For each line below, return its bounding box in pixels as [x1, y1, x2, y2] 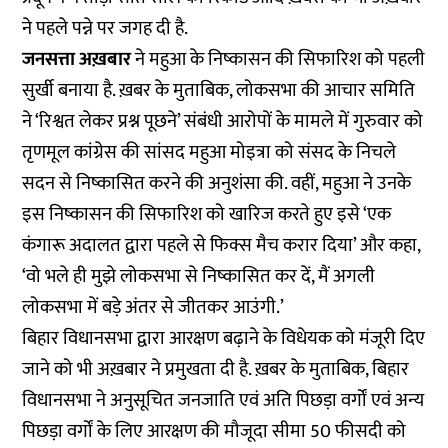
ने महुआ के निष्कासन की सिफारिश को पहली [131, 44, 426, 75]
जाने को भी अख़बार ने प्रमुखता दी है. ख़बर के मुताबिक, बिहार [22, 354, 410, 385]
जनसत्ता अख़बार [22, 44, 132, 75]
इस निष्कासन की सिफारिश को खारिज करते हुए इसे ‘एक [22, 199, 392, 230]
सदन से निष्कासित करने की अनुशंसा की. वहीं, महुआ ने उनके [22, 168, 412, 199]
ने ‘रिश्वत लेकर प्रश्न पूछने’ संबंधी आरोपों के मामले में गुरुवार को [22, 106, 424, 137]
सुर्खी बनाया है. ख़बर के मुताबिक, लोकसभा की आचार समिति [22, 75, 416, 106]
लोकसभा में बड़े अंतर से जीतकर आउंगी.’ [22, 292, 285, 323]
